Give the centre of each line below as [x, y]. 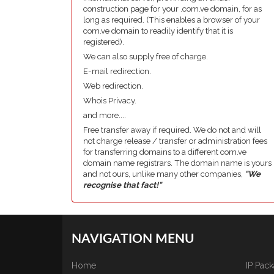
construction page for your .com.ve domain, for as [172, 9]
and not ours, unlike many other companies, [164, 174]
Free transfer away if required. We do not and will [172, 130]
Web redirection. [113, 86]
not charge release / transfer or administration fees [175, 141]
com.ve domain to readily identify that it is [158, 31]
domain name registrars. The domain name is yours [177, 163]
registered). [104, 42]
